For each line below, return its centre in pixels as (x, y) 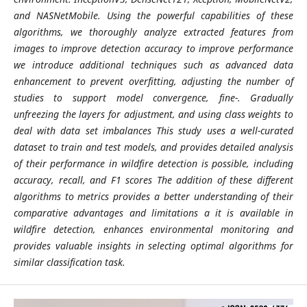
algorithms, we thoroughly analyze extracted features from (153, 32)
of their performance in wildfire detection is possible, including (153, 163)
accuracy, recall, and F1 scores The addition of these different (153, 180)
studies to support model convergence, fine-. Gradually (153, 97)
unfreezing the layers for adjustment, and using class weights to (153, 114)
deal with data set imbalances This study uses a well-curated (153, 130)
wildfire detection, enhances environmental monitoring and (153, 229)
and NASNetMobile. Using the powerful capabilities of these (153, 15)
